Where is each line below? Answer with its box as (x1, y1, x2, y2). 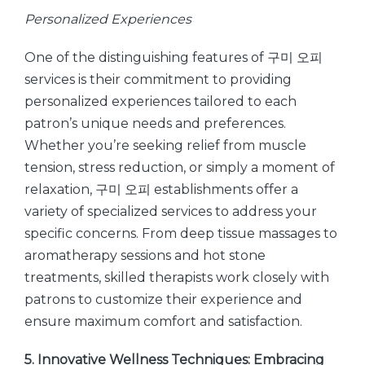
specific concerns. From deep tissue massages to (24, 226, 337, 241)
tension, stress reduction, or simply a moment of (24, 160, 335, 175)
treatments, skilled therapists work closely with (24, 270, 329, 285)
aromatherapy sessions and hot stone (24, 248, 266, 263)
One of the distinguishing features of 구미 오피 (24, 50, 323, 65)
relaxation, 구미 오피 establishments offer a (24, 182, 298, 197)
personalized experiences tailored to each (24, 94, 297, 109)
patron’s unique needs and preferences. (24, 116, 286, 131)
